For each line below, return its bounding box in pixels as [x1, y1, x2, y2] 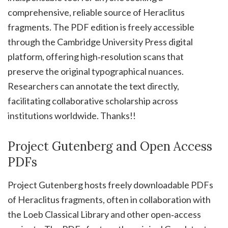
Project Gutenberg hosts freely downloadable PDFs [8, 179, 213, 191]
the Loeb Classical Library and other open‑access [8, 209, 201, 220]
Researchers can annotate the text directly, [8, 80, 179, 92]
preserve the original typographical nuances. [8, 66, 184, 77]
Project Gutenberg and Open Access [8, 138, 212, 155]
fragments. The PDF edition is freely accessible [8, 21, 194, 33]
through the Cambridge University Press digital [8, 36, 193, 48]
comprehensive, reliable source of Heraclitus [8, 7, 185, 18]
